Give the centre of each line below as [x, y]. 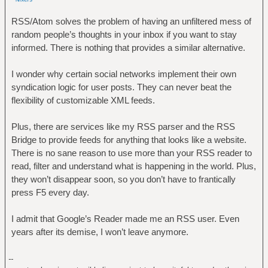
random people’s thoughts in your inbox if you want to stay [124, 34]
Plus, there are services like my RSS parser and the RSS [123, 126]
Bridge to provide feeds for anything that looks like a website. [129, 139]
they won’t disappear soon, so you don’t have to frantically [123, 179]
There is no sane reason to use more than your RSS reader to [131, 153]
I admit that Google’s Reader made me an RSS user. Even [125, 218]
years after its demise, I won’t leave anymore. [100, 232]
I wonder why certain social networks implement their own [124, 74]
